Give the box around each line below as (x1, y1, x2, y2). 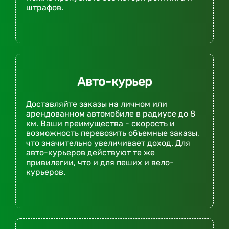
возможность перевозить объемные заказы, (26, 128, 199, 139)
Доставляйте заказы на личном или (26, 99, 167, 109)
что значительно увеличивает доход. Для (26, 138, 190, 148)
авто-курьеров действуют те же (26, 148, 155, 158)
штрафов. (26, 3, 63, 13)
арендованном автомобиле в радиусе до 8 (26, 109, 195, 119)
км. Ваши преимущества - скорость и (26, 119, 175, 129)
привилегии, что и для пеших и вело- (26, 157, 174, 168)
